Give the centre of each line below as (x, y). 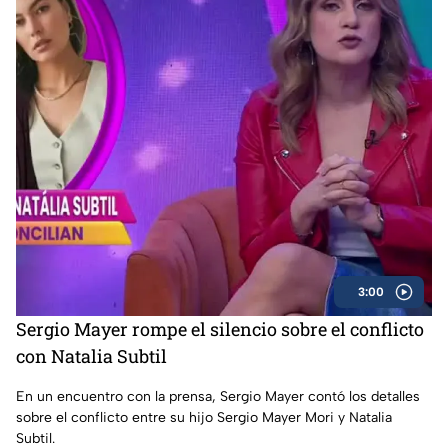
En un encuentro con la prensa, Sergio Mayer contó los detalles (218, 396)
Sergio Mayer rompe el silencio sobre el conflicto (220, 328)
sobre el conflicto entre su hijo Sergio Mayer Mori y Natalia (204, 417)
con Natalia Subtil (91, 355)
